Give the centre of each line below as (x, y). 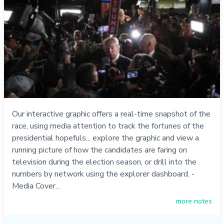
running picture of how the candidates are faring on (99, 150)
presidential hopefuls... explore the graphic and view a (105, 138)
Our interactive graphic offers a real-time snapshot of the (111, 114)
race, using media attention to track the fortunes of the (108, 126)
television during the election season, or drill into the (104, 162)
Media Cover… (36, 186)
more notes (194, 201)
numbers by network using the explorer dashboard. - (103, 174)
